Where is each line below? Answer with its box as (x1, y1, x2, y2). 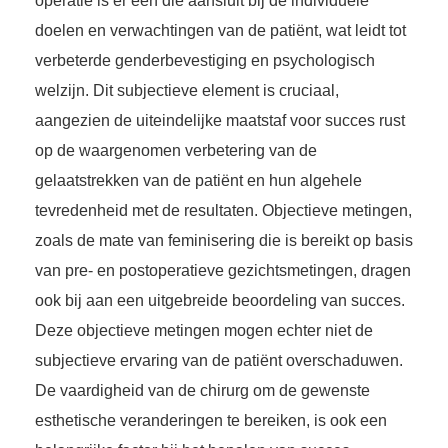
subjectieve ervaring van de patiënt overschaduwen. (35, 352, 403, 370)
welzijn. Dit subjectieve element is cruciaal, (35, 82, 339, 100)
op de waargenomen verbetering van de (35, 142, 317, 160)
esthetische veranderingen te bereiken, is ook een (35, 412, 387, 430)
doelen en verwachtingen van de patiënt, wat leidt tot (35, 22, 406, 40)
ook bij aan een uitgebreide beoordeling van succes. (35, 292, 405, 310)
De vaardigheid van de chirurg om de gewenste (35, 382, 370, 400)
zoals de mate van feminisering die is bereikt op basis (35, 232, 413, 250)
